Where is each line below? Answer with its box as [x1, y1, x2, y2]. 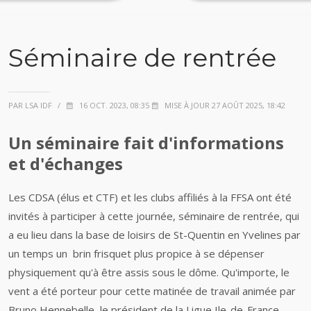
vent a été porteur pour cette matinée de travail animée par [8, 284, 296, 298]
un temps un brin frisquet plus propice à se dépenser [8, 246, 264, 260]
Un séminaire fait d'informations [8, 131, 284, 154]
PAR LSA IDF [8, 100, 52, 110]
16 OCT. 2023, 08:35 [77, 100, 149, 110]
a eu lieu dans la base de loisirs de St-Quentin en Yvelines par [8, 228, 301, 242]
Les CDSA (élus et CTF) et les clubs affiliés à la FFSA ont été [8, 190, 292, 204]
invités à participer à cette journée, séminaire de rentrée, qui [8, 209, 299, 223]
